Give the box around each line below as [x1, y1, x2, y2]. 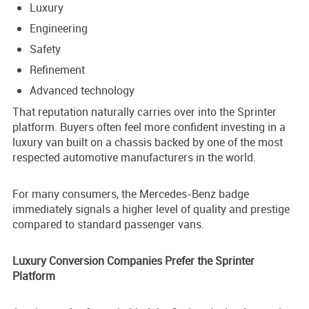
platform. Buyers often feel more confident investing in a [12, 119, 286, 135]
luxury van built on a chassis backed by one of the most [12, 134, 283, 150]
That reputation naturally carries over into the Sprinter [12, 104, 277, 120]
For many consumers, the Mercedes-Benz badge [12, 186, 249, 202]
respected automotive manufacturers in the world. [12, 150, 256, 166]
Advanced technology [30, 83, 134, 99]
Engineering [30, 21, 88, 37]
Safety [30, 41, 61, 57]
